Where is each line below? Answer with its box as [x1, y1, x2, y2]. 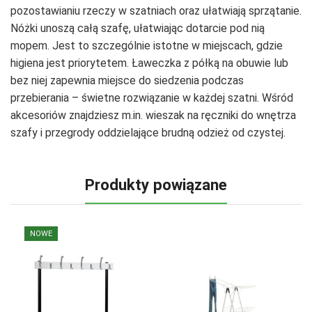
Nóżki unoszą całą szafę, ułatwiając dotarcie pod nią [10, 21, 265, 35]
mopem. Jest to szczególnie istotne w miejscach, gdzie [10, 38, 283, 52]
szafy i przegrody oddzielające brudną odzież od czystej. [10, 125, 286, 139]
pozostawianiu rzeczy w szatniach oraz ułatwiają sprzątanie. [10, 3, 302, 17]
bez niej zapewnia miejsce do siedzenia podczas [10, 73, 244, 87]
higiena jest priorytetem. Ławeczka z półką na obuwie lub [10, 56, 288, 70]
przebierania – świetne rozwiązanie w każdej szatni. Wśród [10, 91, 293, 104]
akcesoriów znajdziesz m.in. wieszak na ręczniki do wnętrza [10, 108, 296, 122]
